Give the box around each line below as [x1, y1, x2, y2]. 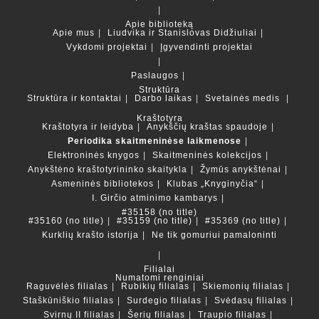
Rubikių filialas [120, 281, 189, 291]
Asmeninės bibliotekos [51, 178, 154, 189]
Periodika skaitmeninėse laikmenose [68, 135, 241, 146]
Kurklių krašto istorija [42, 229, 139, 240]
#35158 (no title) [122, 206, 197, 217]
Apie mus [52, 27, 95, 38]
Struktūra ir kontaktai [26, 93, 122, 103]
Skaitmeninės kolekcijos [152, 150, 262, 160]
